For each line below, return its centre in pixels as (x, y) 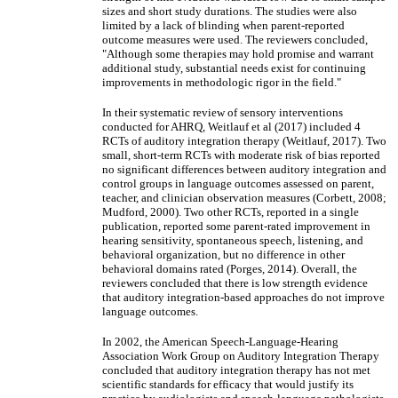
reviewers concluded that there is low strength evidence (235, 283)
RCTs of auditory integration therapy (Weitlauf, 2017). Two (244, 141)
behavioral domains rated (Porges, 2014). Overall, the (230, 269)
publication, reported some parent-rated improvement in (236, 226)
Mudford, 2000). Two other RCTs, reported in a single (231, 212)
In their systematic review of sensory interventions (223, 112)
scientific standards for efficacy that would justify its (228, 384)
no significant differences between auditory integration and (244, 169)
